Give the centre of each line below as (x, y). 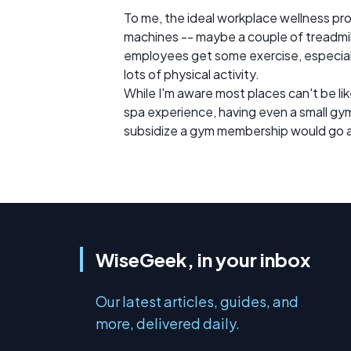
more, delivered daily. (168, 323)
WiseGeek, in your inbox (203, 259)
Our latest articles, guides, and (197, 301)
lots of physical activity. (192, 74)
